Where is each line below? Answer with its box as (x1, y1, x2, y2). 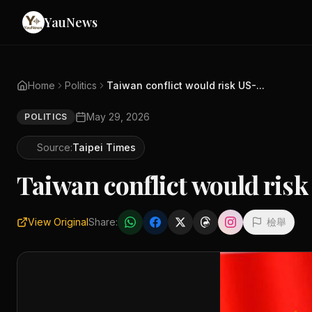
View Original (28, 216, 88, 228)
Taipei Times (72, 141, 136, 153)
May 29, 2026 (86, 111, 150, 123)
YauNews (45, 14, 97, 31)
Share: (88, 216, 118, 228)
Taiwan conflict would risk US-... (107, 79, 265, 91)
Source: (37, 141, 72, 153)
